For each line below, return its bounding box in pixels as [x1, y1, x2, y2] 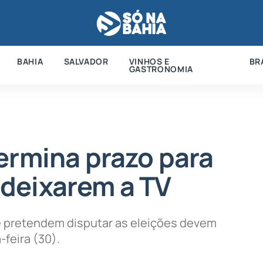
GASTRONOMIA [129, 63, 193, 75]
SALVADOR [63, 55, 109, 67]
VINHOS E [129, 55, 170, 67]
